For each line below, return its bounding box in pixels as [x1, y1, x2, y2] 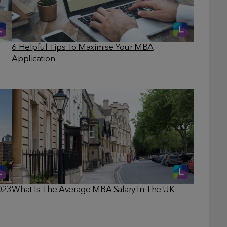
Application [12, 55, 55, 64]
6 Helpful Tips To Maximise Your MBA [12, 43, 154, 52]
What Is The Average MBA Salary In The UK [12, 185, 175, 194]
